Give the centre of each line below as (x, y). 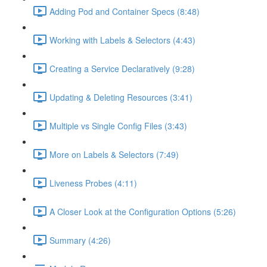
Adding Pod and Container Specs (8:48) (125, 11)
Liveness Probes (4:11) (93, 183)
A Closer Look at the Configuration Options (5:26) (143, 211)
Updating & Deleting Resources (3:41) (121, 97)
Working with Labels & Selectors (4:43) (122, 40)
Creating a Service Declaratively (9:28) (122, 68)
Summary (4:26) (80, 240)
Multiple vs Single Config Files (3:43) (118, 125)
